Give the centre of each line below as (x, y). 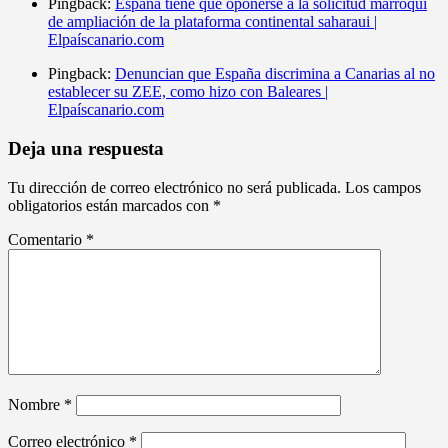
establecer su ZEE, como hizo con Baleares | (188, 92)
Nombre (36, 404)
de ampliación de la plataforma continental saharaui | (212, 22)
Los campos (383, 187)
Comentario (47, 239)
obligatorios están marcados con (110, 205)
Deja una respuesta (86, 148)
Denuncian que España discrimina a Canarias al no (275, 74)
